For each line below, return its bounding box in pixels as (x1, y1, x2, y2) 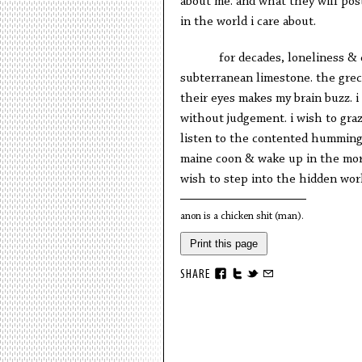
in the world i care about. (179, 15, 316, 28)
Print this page (189, 238, 258, 250)
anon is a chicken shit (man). (179, 211, 306, 221)
